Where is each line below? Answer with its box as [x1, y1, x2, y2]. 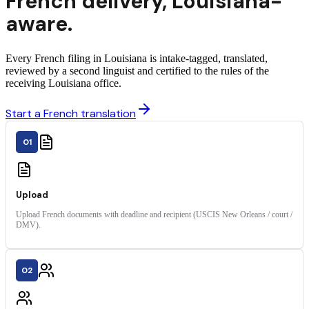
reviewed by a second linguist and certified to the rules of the [6, 65, 269, 77]
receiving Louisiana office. [6, 77, 121, 90]
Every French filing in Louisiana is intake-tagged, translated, [6, 52, 268, 65]
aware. [6, 10, 72, 38]
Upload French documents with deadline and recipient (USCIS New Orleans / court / [16, 210, 292, 219]
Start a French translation [6, 106, 136, 121]
